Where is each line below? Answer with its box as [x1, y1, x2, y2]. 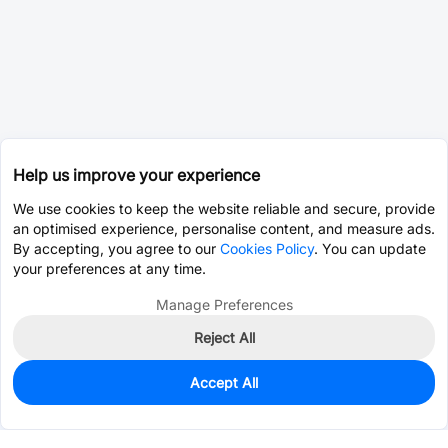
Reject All [193, 329, 255, 346]
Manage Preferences [155, 296, 293, 313]
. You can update [314, 240, 426, 257]
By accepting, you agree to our [13, 240, 220, 257]
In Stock [21, 380, 79, 397]
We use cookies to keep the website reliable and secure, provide [13, 200, 435, 217]
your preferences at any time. [13, 260, 206, 277]
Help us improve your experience [13, 165, 260, 185]
